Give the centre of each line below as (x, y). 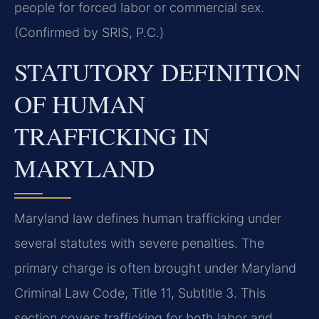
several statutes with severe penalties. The (139, 243)
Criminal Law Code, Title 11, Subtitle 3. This (140, 293)
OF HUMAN (80, 103)
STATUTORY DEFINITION (158, 71)
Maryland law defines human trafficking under (148, 218)
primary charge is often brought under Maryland (155, 268)
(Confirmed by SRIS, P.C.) (89, 33)
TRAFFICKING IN (112, 135)
